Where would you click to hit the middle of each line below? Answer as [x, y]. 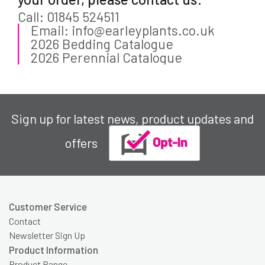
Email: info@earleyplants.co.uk [123, 30]
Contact [25, 221]
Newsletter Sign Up [47, 235]
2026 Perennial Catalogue [106, 58]
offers [81, 143]
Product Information [54, 250]
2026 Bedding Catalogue [102, 44]
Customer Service [48, 207]
